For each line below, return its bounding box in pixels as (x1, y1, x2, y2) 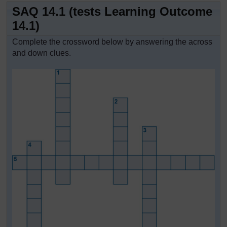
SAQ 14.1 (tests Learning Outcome (12, 5, 212, 18)
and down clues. (12, 49, 71, 57)
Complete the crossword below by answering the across (12, 37, 212, 46)
